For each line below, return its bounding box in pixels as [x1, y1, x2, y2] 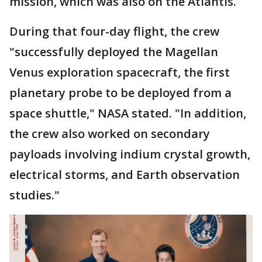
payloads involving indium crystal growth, [9, 146, 250, 163]
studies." [9, 187, 60, 204]
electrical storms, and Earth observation [9, 167, 240, 183]
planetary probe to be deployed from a [9, 85, 232, 101]
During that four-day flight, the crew [9, 23, 219, 40]
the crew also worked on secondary [9, 126, 210, 142]
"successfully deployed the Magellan [9, 44, 218, 60]
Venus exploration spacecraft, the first [9, 64, 230, 81]
